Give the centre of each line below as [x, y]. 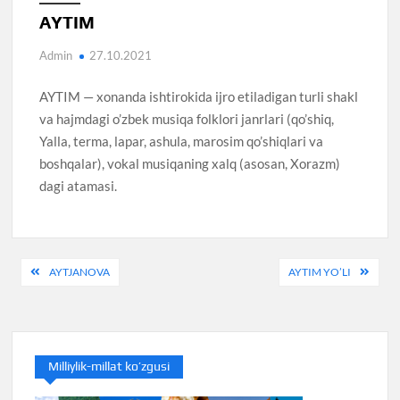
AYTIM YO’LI [319, 272]
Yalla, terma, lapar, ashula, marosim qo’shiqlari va [182, 141]
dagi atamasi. [79, 185]
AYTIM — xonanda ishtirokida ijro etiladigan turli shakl [199, 96]
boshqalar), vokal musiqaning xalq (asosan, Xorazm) [190, 163]
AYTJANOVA [80, 272]
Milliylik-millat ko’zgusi [109, 367]
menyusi [61, 302]
